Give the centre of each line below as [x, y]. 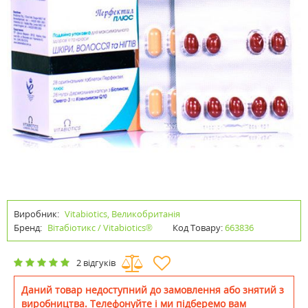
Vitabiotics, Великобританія [122, 214]
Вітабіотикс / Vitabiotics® [100, 228]
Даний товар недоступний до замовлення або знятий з [153, 290]
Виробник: [36, 214]
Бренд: [29, 228]
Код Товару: [198, 228]
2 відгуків [96, 263]
